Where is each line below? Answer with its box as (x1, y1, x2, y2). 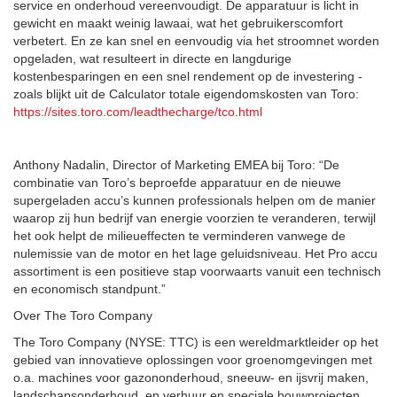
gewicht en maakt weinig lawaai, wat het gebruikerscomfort (13, 16, 343, 30)
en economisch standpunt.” (13, 282, 166, 296)
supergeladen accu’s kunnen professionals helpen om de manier (13, 193, 376, 207)
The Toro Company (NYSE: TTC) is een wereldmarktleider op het (13, 335, 378, 349)
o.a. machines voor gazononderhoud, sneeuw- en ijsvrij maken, (13, 370, 369, 385)
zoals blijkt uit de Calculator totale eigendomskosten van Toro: (13, 87, 359, 101)
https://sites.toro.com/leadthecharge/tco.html (13, 105, 262, 119)
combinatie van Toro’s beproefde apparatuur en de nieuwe (13, 175, 341, 190)
